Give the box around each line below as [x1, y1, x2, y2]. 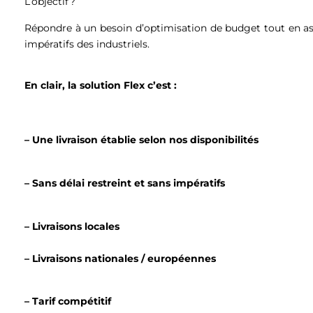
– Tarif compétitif [24, 295, 111, 308]
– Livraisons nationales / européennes [24, 252, 221, 265]
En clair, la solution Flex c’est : [24, 79, 180, 92]
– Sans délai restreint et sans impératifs [24, 176, 228, 189]
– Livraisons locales [24, 219, 119, 233]
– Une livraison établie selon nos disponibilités [24, 133, 259, 146]
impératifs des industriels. [24, 38, 150, 51]
